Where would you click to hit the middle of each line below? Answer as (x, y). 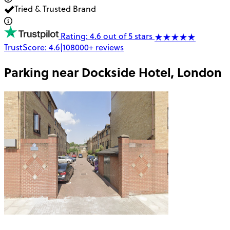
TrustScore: (26, 47)
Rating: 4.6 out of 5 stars (107, 36)
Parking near (43, 72)
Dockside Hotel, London (152, 72)
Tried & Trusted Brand (55, 8)
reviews (110, 47)
